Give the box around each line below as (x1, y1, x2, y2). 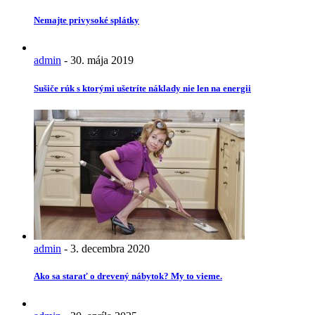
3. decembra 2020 (70, 242, 150, 255)
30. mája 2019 (70, 54, 134, 67)
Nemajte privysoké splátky (34, 15, 139, 26)
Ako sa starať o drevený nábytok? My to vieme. (34, 270, 222, 281)
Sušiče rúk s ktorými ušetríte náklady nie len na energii (34, 82, 251, 94)
